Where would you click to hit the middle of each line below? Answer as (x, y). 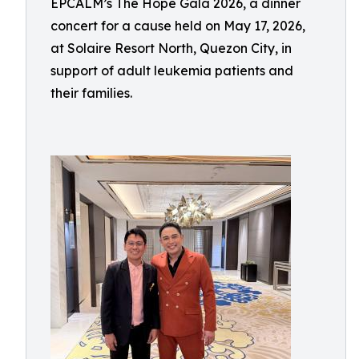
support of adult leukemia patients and (172, 71)
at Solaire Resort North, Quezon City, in (171, 48)
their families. (91, 93)
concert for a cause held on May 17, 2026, (178, 26)
